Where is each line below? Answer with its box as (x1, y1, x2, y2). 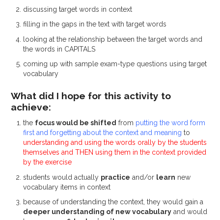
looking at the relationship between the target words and (23, 35, 203, 43)
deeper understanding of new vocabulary (23, 208, 172, 216)
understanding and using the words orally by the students (23, 138, 207, 147)
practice (101, 173, 131, 181)
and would (171, 208, 208, 216)
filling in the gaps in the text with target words (23, 20, 167, 28)
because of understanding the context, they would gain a (23, 198, 204, 206)
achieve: (11, 102, 52, 113)
